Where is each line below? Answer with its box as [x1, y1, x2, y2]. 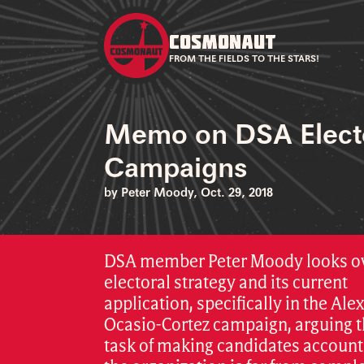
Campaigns [104, 156, 247, 184]
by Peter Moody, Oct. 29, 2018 [104, 188, 273, 199]
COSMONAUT [169, 29, 276, 53]
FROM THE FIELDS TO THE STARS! [169, 54, 319, 64]
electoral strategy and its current [104, 275, 348, 292]
